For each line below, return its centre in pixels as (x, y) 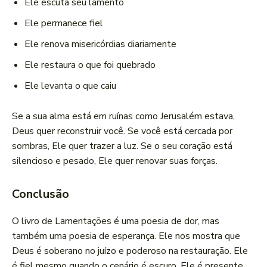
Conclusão (41, 194)
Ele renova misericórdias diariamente (100, 44)
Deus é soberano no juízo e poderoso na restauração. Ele (130, 251)
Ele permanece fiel (64, 24)
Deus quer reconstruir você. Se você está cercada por (122, 131)
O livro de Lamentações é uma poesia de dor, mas (116, 221)
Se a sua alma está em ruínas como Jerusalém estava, (123, 117)
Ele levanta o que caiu (70, 86)
